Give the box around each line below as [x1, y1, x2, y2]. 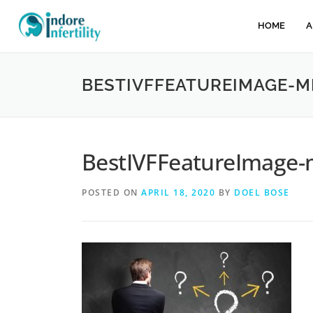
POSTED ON [82, 186, 141, 198]
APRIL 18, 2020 [141, 186, 215, 198]
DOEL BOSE [234, 186, 290, 198]
